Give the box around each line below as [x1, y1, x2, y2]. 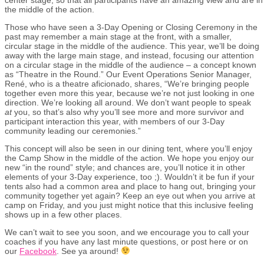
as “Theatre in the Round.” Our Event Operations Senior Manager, [5, 69, 252, 79]
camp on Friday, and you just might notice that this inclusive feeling [5, 200, 253, 210]
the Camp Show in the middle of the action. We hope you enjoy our [5, 153, 254, 163]
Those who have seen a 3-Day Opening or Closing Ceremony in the [5, 22, 258, 32]
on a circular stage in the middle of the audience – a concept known [5, 60, 256, 70]
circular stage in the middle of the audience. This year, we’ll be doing [5, 41, 259, 51]
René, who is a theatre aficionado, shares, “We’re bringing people [5, 78, 249, 88]
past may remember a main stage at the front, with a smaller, [5, 31, 232, 41]
